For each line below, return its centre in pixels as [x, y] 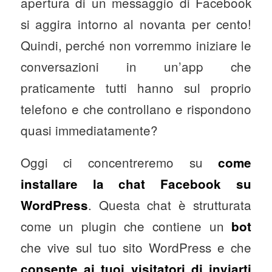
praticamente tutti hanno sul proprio [136, 88]
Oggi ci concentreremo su [119, 162]
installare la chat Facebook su [136, 184]
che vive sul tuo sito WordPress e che [136, 247]
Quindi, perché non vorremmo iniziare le [136, 45]
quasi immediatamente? [89, 130]
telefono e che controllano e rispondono [136, 109]
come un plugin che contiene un [126, 226]
